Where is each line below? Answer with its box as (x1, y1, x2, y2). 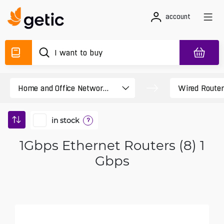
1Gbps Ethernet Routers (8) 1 (19, 136, 204, 153)
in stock (51, 115, 79, 125)
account (165, 12, 190, 20)
